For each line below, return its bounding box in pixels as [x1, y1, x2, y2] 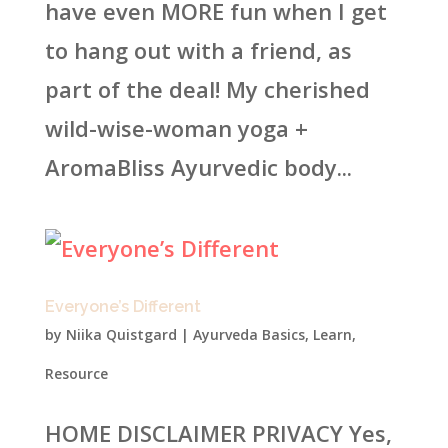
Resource [44, 364, 108, 383]
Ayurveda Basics [192, 325, 305, 344]
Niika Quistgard [65, 325, 177, 344]
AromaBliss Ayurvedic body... [44, 152, 352, 182]
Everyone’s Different [44, 297, 201, 316]
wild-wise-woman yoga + [44, 113, 308, 143]
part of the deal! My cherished [44, 74, 370, 104]
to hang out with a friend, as [44, 35, 352, 65]
